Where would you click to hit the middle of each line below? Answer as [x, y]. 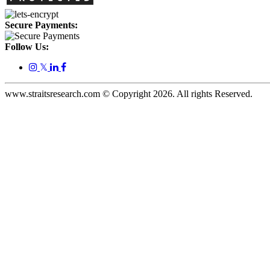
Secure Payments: [41, 25]
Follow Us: [27, 47]
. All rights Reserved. [212, 94]
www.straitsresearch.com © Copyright [79, 94]
